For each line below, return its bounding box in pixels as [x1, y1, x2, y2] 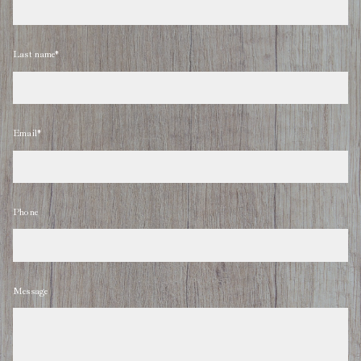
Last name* [13, 48, 60, 61]
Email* [13, 127, 42, 140]
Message [13, 284, 48, 298]
